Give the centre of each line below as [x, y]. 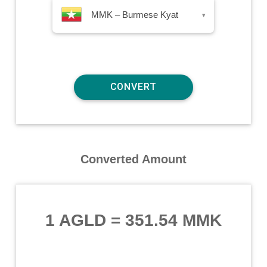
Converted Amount [133, 159]
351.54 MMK [173, 220]
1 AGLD [75, 220]
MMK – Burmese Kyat [135, 14]
